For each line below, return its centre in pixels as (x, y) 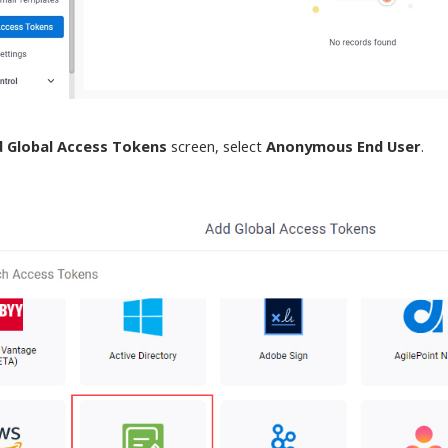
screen (191, 145)
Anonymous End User (344, 145)
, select (241, 145)
